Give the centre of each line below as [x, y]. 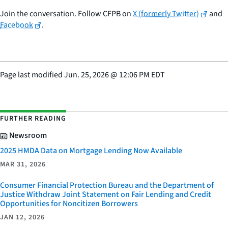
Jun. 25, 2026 [87, 75]
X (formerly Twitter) [166, 14]
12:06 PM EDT [142, 75]
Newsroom [27, 136]
